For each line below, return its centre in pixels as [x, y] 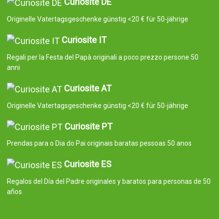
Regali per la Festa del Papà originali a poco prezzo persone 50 [102, 57]
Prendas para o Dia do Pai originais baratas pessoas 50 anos [99, 143]
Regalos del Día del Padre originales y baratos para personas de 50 [109, 182]
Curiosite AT [88, 88]
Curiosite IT [84, 40]
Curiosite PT [88, 126]
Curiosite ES [88, 164]
